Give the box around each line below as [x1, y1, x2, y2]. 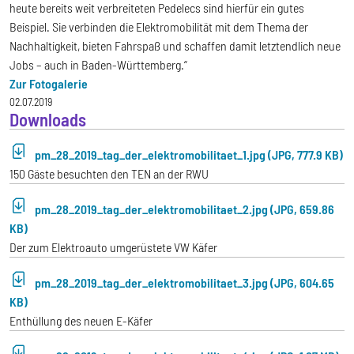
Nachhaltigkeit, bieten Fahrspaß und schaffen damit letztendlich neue [9, 37, 341, 53]
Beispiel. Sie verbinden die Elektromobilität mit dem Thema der [9, 18, 308, 34]
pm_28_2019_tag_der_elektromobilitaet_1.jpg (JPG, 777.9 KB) [35, 146, 343, 162]
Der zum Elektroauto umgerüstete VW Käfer [9, 239, 217, 254]
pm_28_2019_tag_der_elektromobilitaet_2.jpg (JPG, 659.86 [35, 201, 334, 217]
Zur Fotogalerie [9, 75, 88, 91]
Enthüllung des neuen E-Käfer [9, 312, 153, 328]
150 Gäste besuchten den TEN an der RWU [9, 165, 209, 181]
